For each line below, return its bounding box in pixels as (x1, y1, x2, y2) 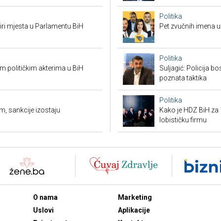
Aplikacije (118, 206, 150, 214)
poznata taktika (159, 74, 207, 82)
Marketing (118, 193, 152, 201)
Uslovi (33, 206, 54, 214)
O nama (33, 193, 58, 201)
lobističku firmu (159, 116, 207, 124)
